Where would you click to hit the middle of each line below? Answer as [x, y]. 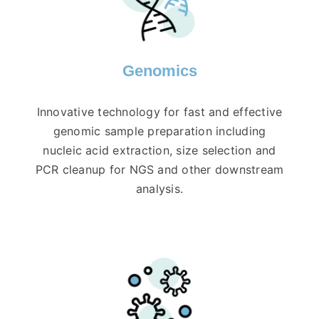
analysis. [159, 189]
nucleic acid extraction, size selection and [159, 151]
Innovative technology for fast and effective [159, 112]
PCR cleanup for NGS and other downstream [159, 170]
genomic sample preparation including [159, 131]
